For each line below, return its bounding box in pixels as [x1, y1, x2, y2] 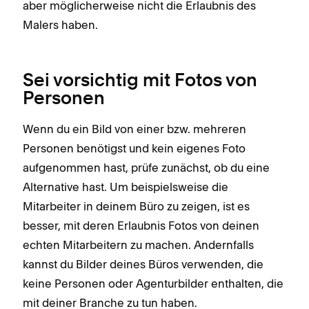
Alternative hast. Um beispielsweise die [23, 179, 228, 194]
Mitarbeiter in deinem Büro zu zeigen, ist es [23, 199, 250, 213]
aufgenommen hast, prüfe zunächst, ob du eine [23, 160, 270, 175]
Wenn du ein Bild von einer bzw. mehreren [23, 121, 246, 136]
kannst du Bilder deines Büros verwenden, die [23, 257, 263, 271]
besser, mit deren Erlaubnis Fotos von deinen [23, 218, 259, 232]
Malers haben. [23, 17, 98, 32]
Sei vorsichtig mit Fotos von [23, 72, 257, 90]
